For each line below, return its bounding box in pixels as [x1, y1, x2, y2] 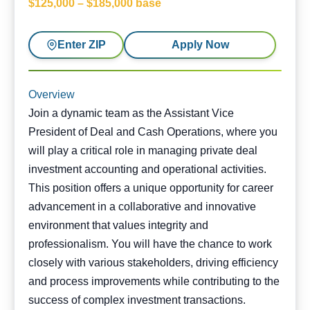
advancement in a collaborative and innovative [28, 201, 256, 212]
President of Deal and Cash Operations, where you [28, 126, 277, 138]
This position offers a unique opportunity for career [28, 182, 273, 194]
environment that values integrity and [28, 219, 208, 231]
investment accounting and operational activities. [28, 163, 266, 175]
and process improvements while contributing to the [28, 275, 280, 287]
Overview [28, 89, 75, 100]
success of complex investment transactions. [28, 294, 246, 306]
